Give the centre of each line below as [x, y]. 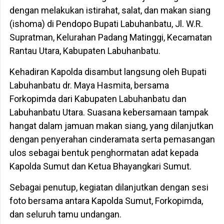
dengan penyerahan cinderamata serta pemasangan [112, 139]
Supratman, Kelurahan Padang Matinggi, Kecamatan [110, 37]
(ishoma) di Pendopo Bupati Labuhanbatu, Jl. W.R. [106, 24]
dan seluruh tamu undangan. [65, 214]
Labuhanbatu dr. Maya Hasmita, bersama [89, 85]
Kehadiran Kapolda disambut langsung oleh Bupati [108, 72]
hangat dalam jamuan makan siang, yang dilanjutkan [111, 126]
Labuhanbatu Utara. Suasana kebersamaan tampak [109, 112]
